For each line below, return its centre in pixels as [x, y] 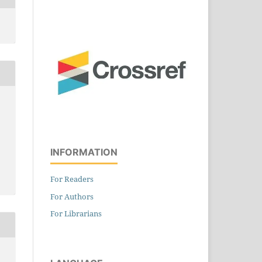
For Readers [72, 179]
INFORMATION [84, 152]
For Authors [72, 196]
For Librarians [76, 214]
